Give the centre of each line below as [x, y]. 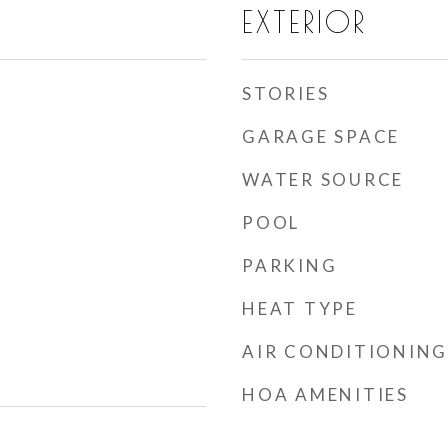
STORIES [286, 93]
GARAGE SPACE [321, 136]
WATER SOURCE [323, 179]
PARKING [290, 265]
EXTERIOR [304, 22]
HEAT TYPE [300, 308]
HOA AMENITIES [325, 394]
